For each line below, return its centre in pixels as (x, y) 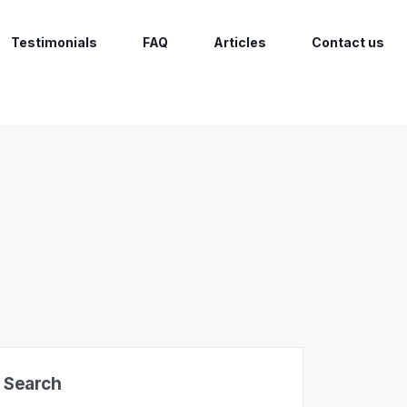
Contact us (348, 43)
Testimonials (54, 43)
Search (32, 384)
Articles (240, 43)
